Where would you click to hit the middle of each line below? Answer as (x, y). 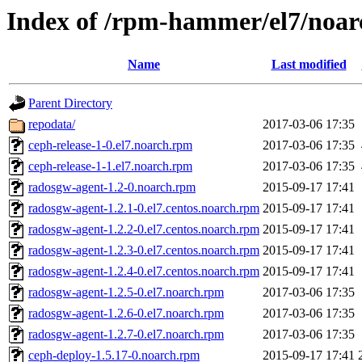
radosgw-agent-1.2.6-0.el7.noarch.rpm (126, 314)
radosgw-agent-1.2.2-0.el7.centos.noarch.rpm (144, 229)
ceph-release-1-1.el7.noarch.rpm (110, 166)
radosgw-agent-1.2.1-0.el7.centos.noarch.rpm (144, 208)
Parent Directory (70, 103)
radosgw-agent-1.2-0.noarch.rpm (112, 187)
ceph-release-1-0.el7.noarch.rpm (110, 145)
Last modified (309, 65)
